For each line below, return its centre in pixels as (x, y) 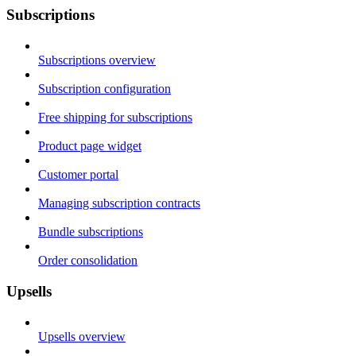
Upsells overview (82, 336)
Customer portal (78, 175)
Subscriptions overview (97, 60)
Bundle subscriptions (91, 232)
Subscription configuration (104, 89)
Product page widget (90, 146)
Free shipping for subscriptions (115, 118)
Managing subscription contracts (119, 203)
